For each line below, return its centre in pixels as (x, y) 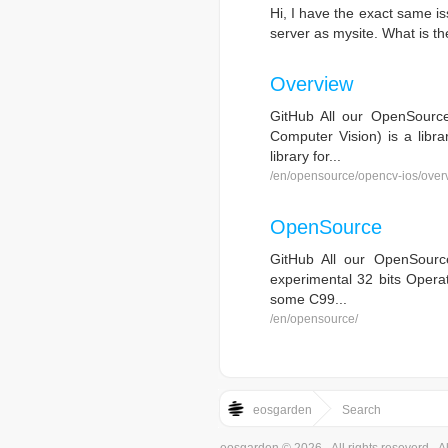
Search (361, 410)
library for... (305, 156)
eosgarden (282, 410)
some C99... (308, 299)
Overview (311, 84)
